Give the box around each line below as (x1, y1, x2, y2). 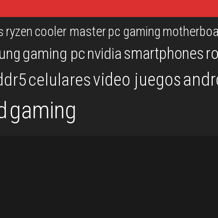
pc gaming (108, 24, 161, 40)
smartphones (124, 44, 204, 63)
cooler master (35, 24, 106, 40)
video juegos (93, 69, 181, 91)
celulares (28, 70, 91, 91)
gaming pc (22, 45, 85, 63)
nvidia (87, 45, 122, 63)
